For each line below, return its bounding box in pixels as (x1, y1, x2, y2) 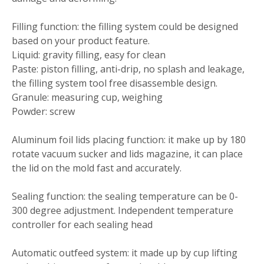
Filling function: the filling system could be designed (12, 20, 238, 34)
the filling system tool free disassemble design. (12, 77, 217, 90)
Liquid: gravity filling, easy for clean (12, 48, 166, 62)
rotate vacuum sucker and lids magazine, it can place (12, 147, 243, 161)
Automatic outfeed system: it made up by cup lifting (12, 246, 237, 260)
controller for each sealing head (12, 218, 153, 232)
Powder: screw (12, 105, 75, 118)
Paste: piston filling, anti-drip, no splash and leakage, (12, 62, 245, 76)
